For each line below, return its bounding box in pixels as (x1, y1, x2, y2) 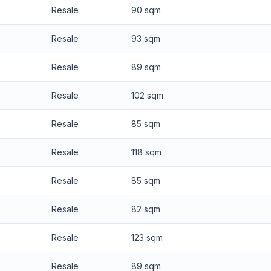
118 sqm (131, 146, 162, 157)
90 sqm (131, 4, 161, 15)
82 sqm (131, 203, 160, 214)
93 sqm (131, 33, 160, 44)
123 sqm (131, 232, 163, 243)
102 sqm (131, 90, 163, 100)
